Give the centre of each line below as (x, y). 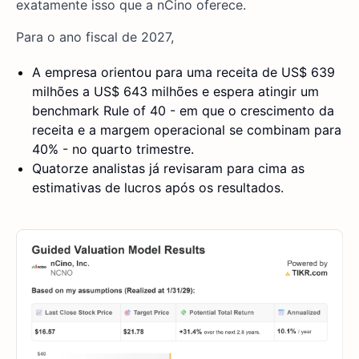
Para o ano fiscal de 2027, (95, 37)
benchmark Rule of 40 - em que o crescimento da (183, 111)
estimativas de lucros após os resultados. (158, 188)
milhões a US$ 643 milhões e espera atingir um (175, 92)
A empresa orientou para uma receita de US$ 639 (184, 73)
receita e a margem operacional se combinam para (187, 130)
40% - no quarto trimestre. (113, 149)
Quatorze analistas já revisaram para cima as (168, 169)
